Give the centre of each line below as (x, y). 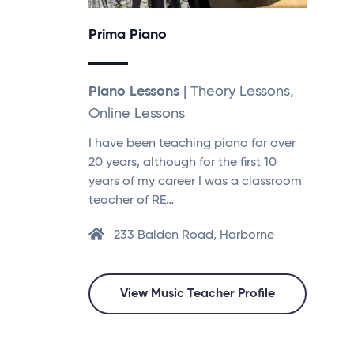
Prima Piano (128, 34)
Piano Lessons (134, 91)
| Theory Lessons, (237, 91)
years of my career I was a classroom (195, 181)
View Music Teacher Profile (198, 294)
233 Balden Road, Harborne (194, 235)
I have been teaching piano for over (192, 143)
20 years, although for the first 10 (183, 162)
